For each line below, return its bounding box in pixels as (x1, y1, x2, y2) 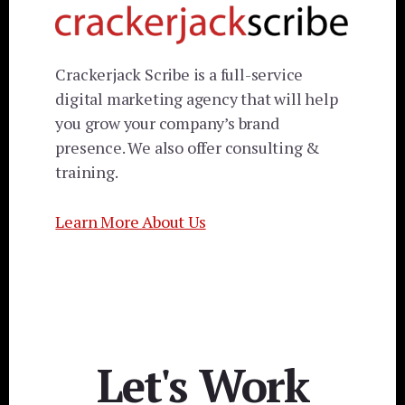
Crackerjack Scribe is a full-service (55, 62, 304, 85)
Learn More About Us (55, 210, 206, 232)
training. (55, 160, 118, 183)
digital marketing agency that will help (55, 87, 338, 109)
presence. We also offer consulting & (55, 136, 321, 158)
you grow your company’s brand (55, 111, 279, 134)
